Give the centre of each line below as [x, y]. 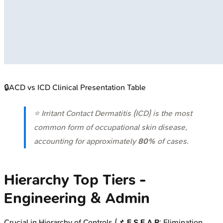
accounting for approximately [86, 141]
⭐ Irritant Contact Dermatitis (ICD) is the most [113, 113]
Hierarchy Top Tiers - [75, 180]
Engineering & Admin [77, 198]
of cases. [172, 141]
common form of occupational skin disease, [111, 127]
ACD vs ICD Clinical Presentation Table [77, 87]
